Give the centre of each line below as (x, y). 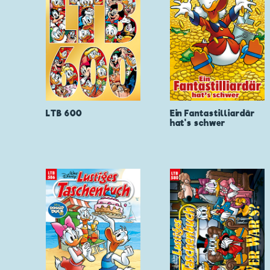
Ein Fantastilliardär (212, 114)
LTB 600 (64, 114)
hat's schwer (197, 123)
